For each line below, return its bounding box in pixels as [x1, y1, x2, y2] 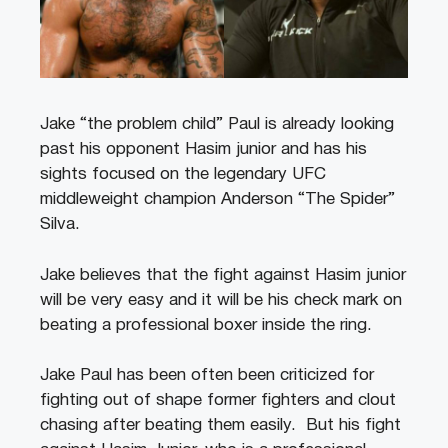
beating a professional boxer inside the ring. [40, 317, 372, 333]
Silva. [40, 217, 80, 233]
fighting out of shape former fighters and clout [40, 393, 396, 409]
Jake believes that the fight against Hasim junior [40, 267, 406, 283]
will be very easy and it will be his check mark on [40, 292, 402, 308]
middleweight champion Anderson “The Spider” [40, 192, 395, 208]
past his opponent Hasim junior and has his [40, 142, 367, 158]
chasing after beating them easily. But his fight [40, 418, 401, 434]
